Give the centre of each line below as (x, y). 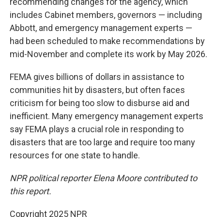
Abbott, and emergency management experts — (101, 28)
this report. (31, 191)
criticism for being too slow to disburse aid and (100, 103)
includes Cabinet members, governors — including (106, 15)
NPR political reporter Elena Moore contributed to (103, 178)
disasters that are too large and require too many (102, 142)
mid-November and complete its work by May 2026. (108, 54)
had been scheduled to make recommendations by (107, 41)
